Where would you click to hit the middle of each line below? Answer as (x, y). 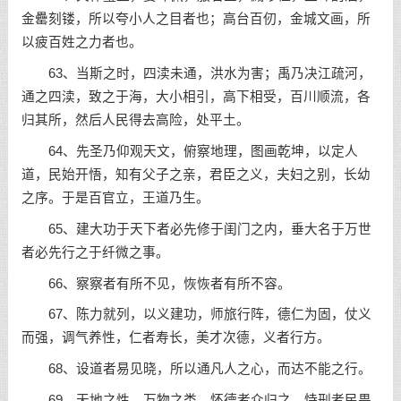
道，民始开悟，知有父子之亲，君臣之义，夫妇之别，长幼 (196, 175)
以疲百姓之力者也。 (81, 43)
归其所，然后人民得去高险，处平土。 (135, 120)
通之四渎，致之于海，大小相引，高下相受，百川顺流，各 (196, 97)
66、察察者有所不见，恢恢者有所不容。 (156, 283)
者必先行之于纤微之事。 (95, 252)
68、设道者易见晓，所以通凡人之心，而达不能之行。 (196, 369)
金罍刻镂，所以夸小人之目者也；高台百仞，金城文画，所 (196, 19)
